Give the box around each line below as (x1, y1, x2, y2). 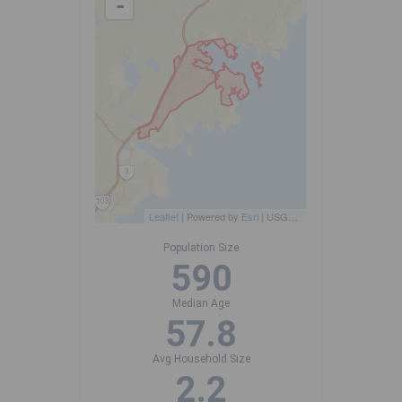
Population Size (163, 241, 239, 255)
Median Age (172, 297, 230, 310)
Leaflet (149, 209, 179, 224)
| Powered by (179, 209, 241, 224)
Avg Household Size (152, 353, 250, 366)
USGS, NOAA (267, 209, 288, 224)
